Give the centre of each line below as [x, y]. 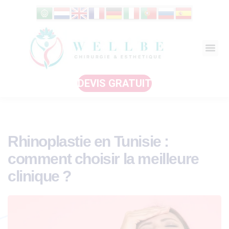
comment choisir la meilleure [103, 158]
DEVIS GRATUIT [114, 83]
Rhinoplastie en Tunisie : [88, 141]
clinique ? [39, 176]
